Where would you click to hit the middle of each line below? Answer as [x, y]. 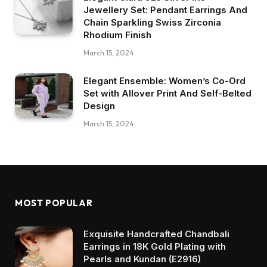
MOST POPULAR [54, 203]
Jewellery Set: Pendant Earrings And [165, 10]
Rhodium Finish [117, 35]
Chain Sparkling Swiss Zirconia [152, 23]
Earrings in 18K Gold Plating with [155, 247]
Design [99, 106]
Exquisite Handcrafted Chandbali [156, 234]
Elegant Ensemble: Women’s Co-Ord [164, 81]
